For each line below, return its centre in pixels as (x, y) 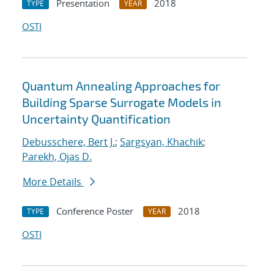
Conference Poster (95, 211)
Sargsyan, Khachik (161, 142)
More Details (53, 182)
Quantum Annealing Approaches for (121, 86)
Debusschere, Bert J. (68, 142)
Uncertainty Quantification (96, 119)
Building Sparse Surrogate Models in (122, 102)
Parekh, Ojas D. (57, 157)
